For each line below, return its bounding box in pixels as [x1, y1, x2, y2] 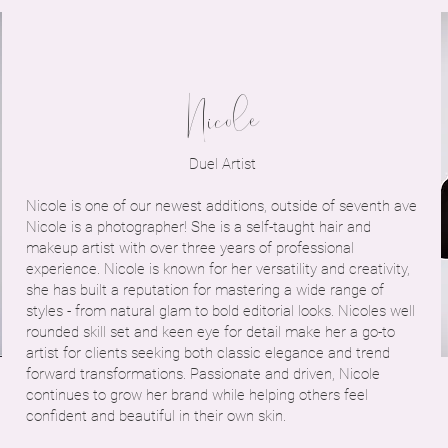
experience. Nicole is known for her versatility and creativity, [26, 260, 410, 278]
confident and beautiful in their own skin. [26, 407, 286, 425]
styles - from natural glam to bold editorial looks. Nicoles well [26, 302, 415, 320]
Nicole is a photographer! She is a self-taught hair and [26, 218, 371, 236]
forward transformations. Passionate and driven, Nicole [26, 365, 380, 383]
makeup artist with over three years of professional [26, 239, 354, 257]
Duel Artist [188, 155, 256, 173]
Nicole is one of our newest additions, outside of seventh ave [26, 197, 417, 215]
